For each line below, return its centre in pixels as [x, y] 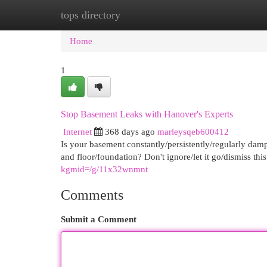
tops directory [91, 15]
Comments [92, 195]
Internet [77, 131]
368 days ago [130, 131]
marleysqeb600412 [193, 131]
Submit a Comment [99, 219]
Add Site [218, 15]
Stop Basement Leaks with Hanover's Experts [147, 114]
